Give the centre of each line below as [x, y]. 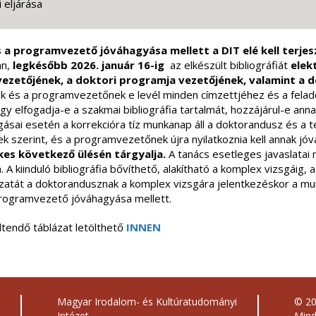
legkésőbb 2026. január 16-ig [90, 65]
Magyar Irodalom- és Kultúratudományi [147, 302]
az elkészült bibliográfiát [229, 65]
